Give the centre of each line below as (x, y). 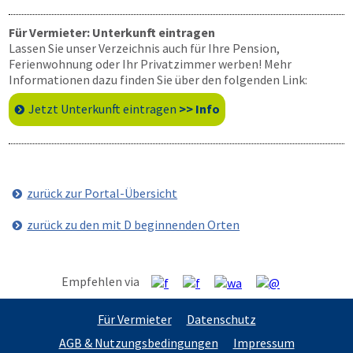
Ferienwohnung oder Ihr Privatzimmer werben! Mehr (150, 64)
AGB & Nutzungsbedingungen (138, 343)
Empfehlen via (106, 281)
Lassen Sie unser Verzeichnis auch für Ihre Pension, (144, 48)
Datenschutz (221, 320)
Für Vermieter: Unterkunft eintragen (112, 32)
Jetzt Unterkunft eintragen (103, 109)
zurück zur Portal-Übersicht (102, 193)
